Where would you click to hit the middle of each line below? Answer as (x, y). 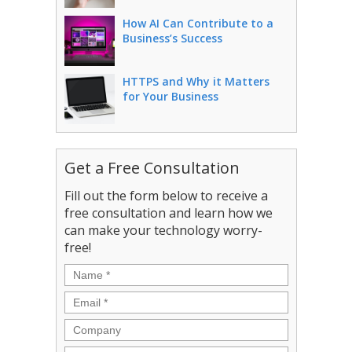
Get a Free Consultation (152, 168)
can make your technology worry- (163, 230)
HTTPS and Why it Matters (196, 81)
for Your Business (170, 96)
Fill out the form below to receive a (166, 196)
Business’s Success (172, 38)
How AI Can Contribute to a (198, 23)
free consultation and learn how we (168, 213)
